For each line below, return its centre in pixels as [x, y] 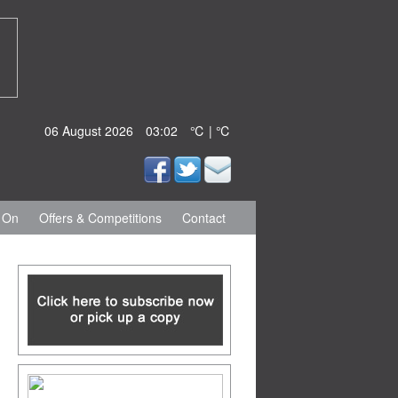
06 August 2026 [89, 131]
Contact [204, 218]
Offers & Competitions [100, 218]
